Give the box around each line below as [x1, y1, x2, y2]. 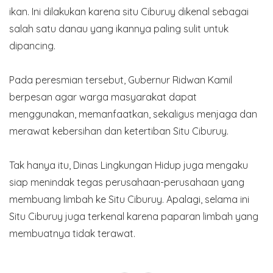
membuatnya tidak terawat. [9, 227, 135, 239]
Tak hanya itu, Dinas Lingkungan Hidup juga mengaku [9, 159, 248, 171]
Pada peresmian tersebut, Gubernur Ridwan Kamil [9, 74, 232, 86]
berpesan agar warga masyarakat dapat [9, 91, 197, 103]
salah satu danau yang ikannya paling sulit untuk [9, 23, 229, 35]
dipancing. [9, 40, 55, 52]
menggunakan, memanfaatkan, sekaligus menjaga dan [9, 108, 257, 120]
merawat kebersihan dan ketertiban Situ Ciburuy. [9, 125, 229, 137]
